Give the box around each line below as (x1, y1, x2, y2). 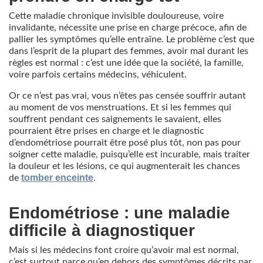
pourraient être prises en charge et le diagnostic (9, 126, 204, 136)
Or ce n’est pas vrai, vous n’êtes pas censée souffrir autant (9, 90, 246, 100)
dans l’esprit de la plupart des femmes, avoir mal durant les (9, 46, 248, 56)
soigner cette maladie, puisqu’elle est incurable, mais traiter (9, 149, 250, 159)
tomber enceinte (21, 172, 93, 183)
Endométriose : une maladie (9, 203, 230, 222)
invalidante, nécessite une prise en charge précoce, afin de (9, 22, 247, 32)
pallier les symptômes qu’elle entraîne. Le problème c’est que (9, 34, 254, 44)
